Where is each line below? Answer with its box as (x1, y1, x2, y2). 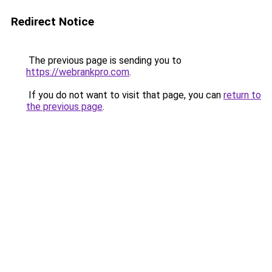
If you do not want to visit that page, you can (26, 89, 223, 101)
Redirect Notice (11, 15, 94, 29)
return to (223, 89, 261, 101)
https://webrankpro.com (26, 66, 129, 78)
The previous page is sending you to (26, 55, 182, 66)
